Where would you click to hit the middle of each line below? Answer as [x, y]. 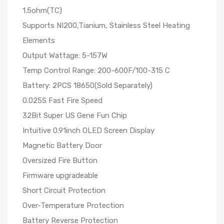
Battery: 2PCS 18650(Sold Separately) [87, 85]
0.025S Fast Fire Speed [63, 100]
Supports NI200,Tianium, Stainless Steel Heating [106, 25]
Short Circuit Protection [64, 190]
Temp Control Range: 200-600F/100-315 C [96, 70]
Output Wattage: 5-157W [65, 55]
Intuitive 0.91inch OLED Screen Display [88, 130]
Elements [39, 40]
